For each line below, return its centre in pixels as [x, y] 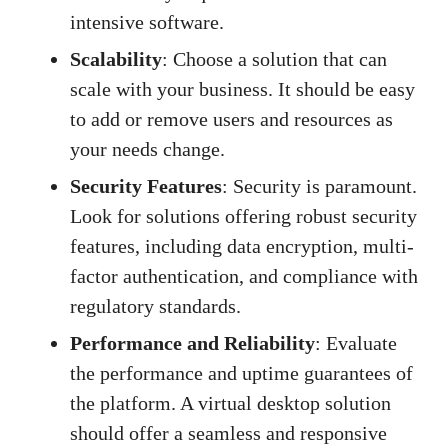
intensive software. [147, 22]
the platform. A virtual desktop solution [230, 403]
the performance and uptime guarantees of [241, 373]
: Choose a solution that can [274, 59]
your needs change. [147, 149]
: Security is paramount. [319, 186]
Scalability [116, 59]
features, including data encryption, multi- [242, 246]
